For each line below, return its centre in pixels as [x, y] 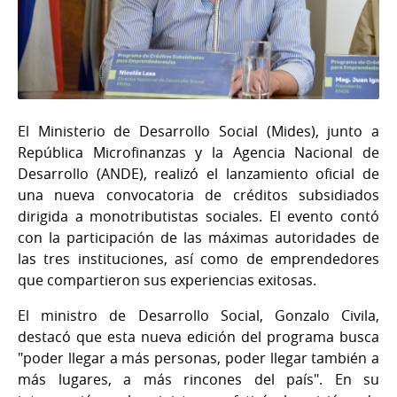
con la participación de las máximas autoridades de [198, 237]
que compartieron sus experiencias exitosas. [167, 280]
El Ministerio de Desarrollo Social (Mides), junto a [198, 131]
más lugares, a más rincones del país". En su [198, 379]
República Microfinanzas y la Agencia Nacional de [198, 152]
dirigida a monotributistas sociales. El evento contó [198, 216]
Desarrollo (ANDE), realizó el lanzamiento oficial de [198, 173]
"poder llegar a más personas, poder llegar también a [198, 358]
